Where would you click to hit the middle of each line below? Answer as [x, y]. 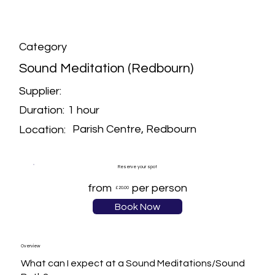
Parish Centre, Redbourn [134, 130]
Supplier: [41, 91]
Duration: [42, 110]
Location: [43, 130]
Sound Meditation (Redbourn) [107, 68]
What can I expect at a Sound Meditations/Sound [133, 264]
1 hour [84, 110]
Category [43, 47]
